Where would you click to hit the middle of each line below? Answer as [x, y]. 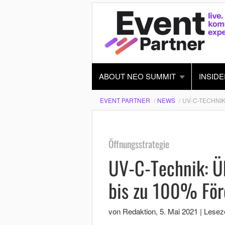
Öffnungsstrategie [139, 144]
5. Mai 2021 [179, 211]
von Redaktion [132, 211]
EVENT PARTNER [125, 100]
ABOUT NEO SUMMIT [137, 76]
